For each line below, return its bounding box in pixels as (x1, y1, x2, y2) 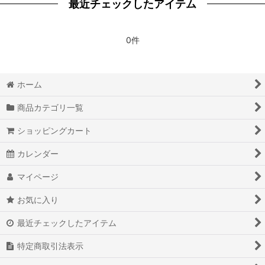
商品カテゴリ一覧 (17, 102, 84, 112)
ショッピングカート (17, 125, 92, 135)
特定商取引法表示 (17, 240, 84, 251)
